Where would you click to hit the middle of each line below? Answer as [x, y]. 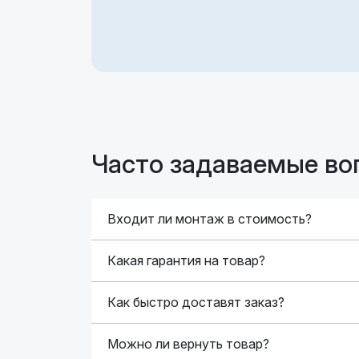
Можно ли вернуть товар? [188, 344]
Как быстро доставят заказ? [196, 302]
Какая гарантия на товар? [186, 260]
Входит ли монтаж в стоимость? [210, 219]
